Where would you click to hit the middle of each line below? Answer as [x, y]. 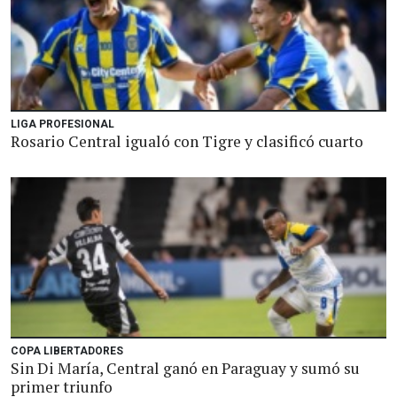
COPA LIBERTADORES [67, 351]
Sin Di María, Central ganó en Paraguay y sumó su [185, 368]
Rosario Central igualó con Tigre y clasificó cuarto [187, 141]
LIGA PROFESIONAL [62, 124]
